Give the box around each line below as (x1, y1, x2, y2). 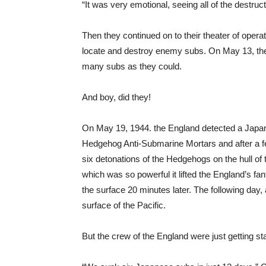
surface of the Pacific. (82, 200, 166, 210)
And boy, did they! (82, 92, 151, 102)
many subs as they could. (82, 61, 182, 71)
